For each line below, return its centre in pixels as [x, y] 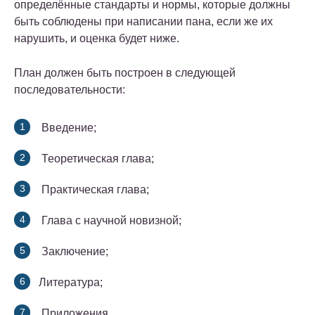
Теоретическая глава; [96, 159]
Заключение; [73, 252]
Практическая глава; [94, 190]
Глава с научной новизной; [110, 221]
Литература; [71, 283]
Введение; [67, 128]
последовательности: [70, 90]
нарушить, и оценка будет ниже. [97, 39]
